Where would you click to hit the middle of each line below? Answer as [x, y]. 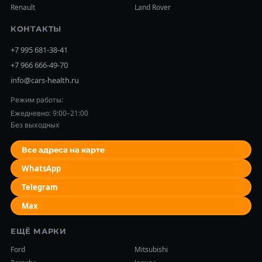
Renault [23, 7]
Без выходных [35, 125]
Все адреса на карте [63, 149]
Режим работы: [37, 100]
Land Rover [153, 7]
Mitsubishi [151, 249]
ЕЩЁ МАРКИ [38, 231]
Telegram [40, 187]
